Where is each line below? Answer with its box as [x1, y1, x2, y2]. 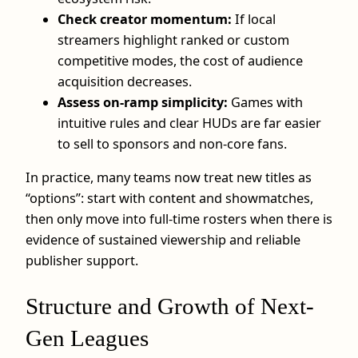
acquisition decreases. [58, 72, 192, 90]
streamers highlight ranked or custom [58, 30, 289, 49]
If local [232, 10, 276, 28]
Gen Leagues [26, 325, 149, 352]
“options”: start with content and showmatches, [26, 189, 313, 207]
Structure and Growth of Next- [26, 293, 314, 320]
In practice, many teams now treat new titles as [26, 168, 312, 186]
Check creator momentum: [58, 10, 232, 28]
